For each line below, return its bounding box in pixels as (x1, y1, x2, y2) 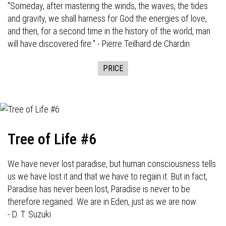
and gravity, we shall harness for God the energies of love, (8, 13, 207, 24)
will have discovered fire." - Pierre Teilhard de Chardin (8, 38, 190, 49)
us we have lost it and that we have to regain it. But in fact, (8, 171, 207, 182)
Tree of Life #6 (8, 130, 96, 148)
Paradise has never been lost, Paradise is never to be (8, 184, 190, 194)
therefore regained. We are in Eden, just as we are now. (8, 196, 198, 207)
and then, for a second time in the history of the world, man (8, 26, 210, 36)
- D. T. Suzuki (8, 209, 51, 219)
